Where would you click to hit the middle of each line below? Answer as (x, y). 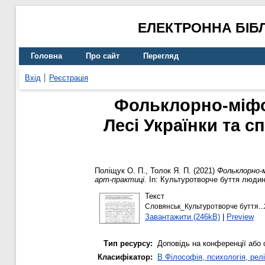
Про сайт (103, 56)
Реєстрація (69, 77)
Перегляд (161, 56)
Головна (46, 56)
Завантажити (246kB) (182, 216)
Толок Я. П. (171, 171)
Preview (240, 216)
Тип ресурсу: (128, 244)
